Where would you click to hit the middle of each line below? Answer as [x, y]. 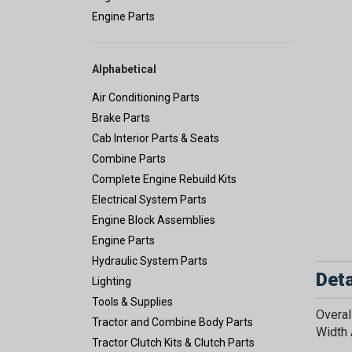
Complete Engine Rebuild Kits [164, 180]
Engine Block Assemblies [154, 220]
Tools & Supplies [132, 302]
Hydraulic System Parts [150, 261]
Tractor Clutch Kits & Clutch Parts [173, 343]
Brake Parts [121, 118]
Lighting [112, 282]
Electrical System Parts [149, 200]
